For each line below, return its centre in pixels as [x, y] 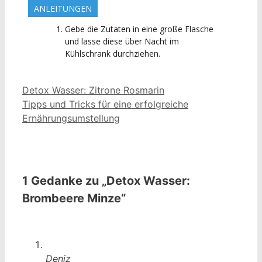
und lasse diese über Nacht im [122, 41]
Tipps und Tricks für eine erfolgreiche [105, 104]
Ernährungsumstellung [71, 118]
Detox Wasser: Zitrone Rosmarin [93, 90]
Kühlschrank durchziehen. [113, 53]
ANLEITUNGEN [63, 8]
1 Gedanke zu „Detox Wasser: [106, 180]
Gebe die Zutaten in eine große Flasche [139, 29]
